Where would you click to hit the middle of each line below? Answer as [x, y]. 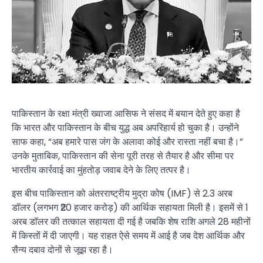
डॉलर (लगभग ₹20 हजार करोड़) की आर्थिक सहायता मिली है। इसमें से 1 [130, 207]
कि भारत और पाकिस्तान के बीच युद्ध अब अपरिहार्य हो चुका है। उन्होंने [125, 127]
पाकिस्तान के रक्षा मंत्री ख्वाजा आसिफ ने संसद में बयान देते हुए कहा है [126, 113]
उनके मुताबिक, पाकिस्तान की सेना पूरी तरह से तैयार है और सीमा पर [123, 156]
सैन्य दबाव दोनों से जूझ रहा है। [63, 249]
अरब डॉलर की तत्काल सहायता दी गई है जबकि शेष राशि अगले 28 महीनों [131, 221]
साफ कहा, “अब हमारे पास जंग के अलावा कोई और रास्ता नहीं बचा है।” [127, 141]
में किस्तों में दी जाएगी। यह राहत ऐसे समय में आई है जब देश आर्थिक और [128, 235]
